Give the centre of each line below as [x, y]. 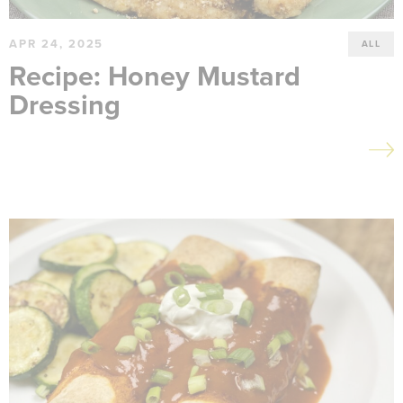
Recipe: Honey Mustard [155, 77]
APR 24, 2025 [57, 44]
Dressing [65, 106]
